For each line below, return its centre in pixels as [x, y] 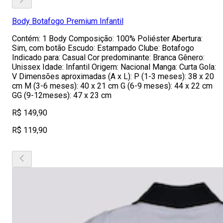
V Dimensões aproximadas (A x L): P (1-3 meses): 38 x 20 [113, 76]
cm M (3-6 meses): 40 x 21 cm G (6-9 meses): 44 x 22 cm [112, 86]
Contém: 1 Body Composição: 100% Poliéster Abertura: [107, 39]
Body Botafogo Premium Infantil [68, 21]
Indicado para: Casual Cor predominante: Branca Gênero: [108, 57]
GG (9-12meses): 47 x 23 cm [62, 95]
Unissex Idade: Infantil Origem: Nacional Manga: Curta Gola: [114, 67]
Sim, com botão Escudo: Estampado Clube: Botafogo [103, 48]
